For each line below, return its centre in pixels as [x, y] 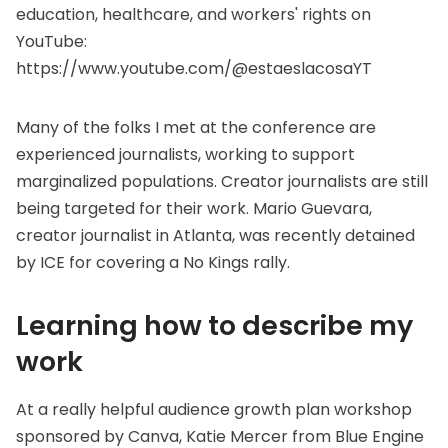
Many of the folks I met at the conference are [196, 128]
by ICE [40, 263]
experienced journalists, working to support [185, 155]
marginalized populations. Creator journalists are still [222, 182]
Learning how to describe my [214, 326]
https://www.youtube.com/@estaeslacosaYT [194, 69]
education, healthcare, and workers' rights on [193, 15]
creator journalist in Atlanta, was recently [180, 236]
